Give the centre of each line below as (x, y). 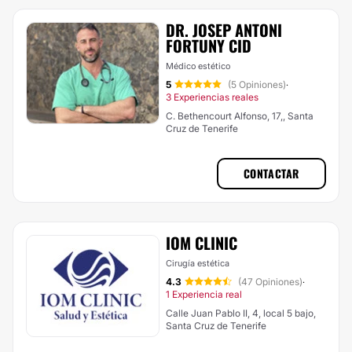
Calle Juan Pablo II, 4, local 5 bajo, (241, 313)
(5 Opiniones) (257, 84)
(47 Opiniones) (270, 282)
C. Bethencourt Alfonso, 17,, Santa (240, 116)
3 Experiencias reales (212, 97)
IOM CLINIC (202, 243)
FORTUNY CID (209, 46)
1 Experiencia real (204, 294)
